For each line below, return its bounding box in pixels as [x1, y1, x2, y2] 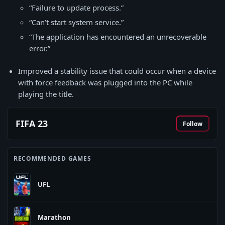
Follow [183, 119, 202, 128]
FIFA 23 [16, 118, 48, 130]
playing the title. [18, 89, 74, 99]
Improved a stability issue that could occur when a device [18, 66, 216, 76]
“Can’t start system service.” [29, 17, 124, 27]
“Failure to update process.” [29, 3, 124, 13]
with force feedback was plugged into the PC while [18, 77, 192, 87]
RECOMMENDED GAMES [14, 154, 91, 163]
